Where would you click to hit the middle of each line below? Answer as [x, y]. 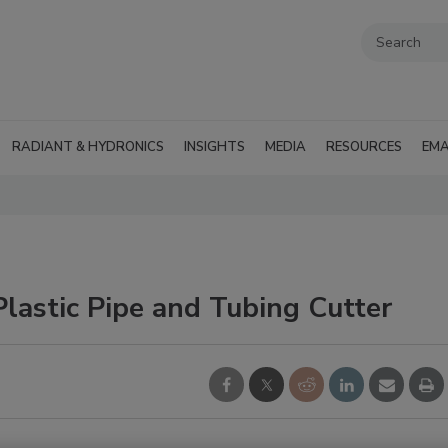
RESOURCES [364, 147]
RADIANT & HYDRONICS [88, 147]
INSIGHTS [214, 147]
